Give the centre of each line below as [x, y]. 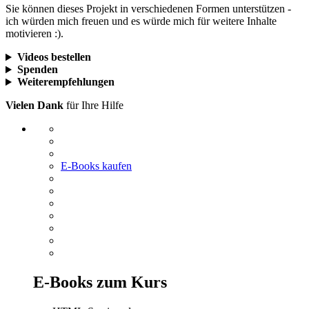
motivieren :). [34, 34]
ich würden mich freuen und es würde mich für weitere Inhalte [141, 21]
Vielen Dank [34, 106]
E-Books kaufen [96, 166]
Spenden [37, 70]
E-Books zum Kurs [100, 282]
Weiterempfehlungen [66, 82]
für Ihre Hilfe [93, 106]
